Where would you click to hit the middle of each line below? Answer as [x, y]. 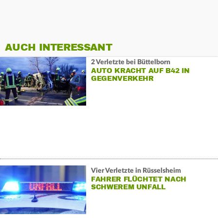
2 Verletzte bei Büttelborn [130, 62]
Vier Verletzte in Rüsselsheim [136, 171]
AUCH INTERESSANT [58, 48]
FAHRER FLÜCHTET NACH [138, 179]
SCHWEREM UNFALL [128, 187]
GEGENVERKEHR [122, 78]
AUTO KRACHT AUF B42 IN [140, 71]
